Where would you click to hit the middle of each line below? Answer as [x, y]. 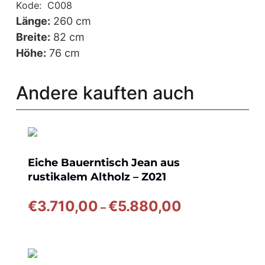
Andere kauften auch [105, 92]
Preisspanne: [215, 203]
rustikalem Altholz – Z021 [97, 177]
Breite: [33, 37]
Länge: [33, 21]
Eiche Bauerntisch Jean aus [104, 163]
